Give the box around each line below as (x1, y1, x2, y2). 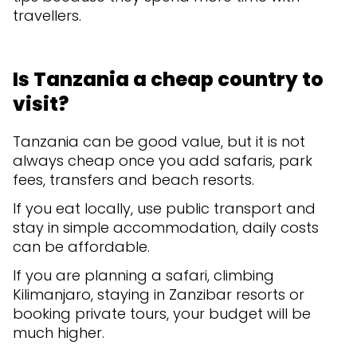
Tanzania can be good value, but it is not (13, 131, 305, 151)
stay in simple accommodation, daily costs (13, 217, 319, 237)
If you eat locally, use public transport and (13, 198, 316, 218)
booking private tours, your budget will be (13, 303, 311, 324)
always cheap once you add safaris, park (13, 150, 312, 171)
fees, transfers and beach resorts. (13, 169, 254, 190)
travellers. (13, 5, 81, 25)
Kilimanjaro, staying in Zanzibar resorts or (13, 284, 304, 304)
